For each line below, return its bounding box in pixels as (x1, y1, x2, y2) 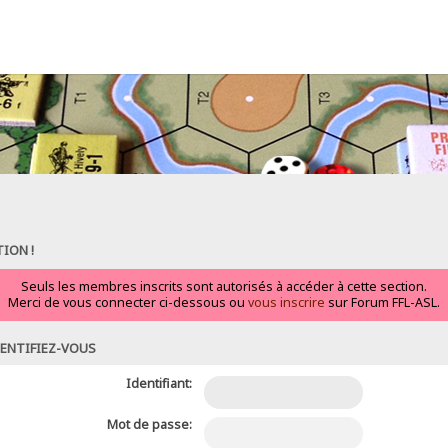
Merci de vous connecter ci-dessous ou (8, 293, 248, 311)
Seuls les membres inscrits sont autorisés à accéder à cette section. (21, 277, 427, 295)
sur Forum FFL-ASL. (325, 293, 440, 311)
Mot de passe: (106, 415, 192, 433)
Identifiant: (125, 375, 192, 393)
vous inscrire (248, 293, 325, 311)
